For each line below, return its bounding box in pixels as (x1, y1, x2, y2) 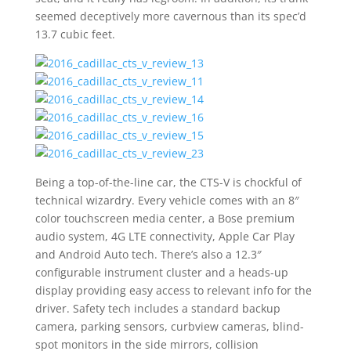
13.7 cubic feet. (34, 27, 115, 42)
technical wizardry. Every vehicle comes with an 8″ (34, 193, 299, 208)
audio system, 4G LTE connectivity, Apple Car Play (34, 229, 295, 244)
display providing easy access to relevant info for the (34, 283, 312, 298)
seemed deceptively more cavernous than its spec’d (34, 9, 306, 24)
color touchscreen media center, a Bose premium (34, 211, 295, 226)
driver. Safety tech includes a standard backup (34, 301, 280, 316)
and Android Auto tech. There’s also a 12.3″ (34, 247, 262, 262)
